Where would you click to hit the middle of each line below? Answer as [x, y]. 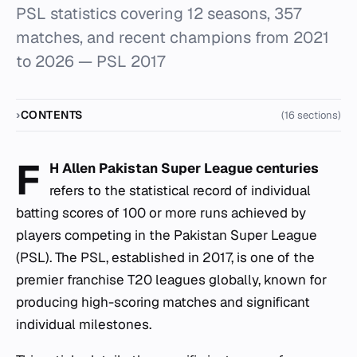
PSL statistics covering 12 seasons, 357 [159, 14]
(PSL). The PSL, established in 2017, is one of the [165, 257]
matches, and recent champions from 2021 [173, 37]
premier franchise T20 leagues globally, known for [171, 280]
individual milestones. [84, 324]
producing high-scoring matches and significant [163, 302]
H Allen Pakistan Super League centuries [184, 168]
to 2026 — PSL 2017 [90, 61]
